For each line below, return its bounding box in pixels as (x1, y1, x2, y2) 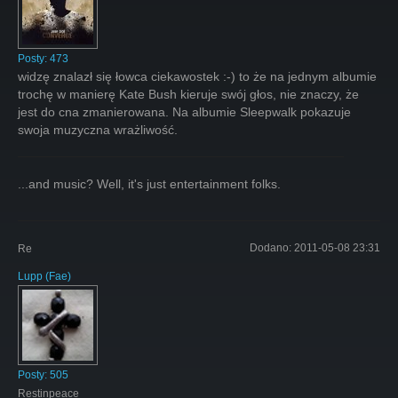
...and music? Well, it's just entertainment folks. (18, 176, 281, 191)
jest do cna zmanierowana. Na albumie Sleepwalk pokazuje (18, 104, 351, 119)
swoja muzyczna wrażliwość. (18, 122, 178, 137)
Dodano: (250, 241, 294, 254)
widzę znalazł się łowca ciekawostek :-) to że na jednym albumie (18, 68, 377, 84)
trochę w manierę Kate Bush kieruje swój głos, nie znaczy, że (18, 86, 359, 101)
